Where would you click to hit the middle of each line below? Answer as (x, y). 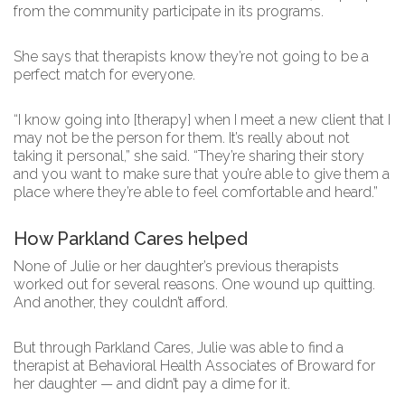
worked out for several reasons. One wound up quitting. (194, 284)
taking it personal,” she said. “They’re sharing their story (189, 156)
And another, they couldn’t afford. (122, 302)
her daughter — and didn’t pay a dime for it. (154, 384)
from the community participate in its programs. (170, 11)
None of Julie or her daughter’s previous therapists (176, 266)
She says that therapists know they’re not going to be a (191, 57)
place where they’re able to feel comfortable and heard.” (196, 192)
